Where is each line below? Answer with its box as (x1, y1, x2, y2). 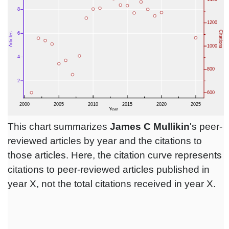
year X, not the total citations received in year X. (8, 178, 216, 190)
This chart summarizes (8, 121, 110, 132)
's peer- (190, 121, 222, 132)
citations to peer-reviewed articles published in (8, 164, 210, 175)
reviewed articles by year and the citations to (8, 135, 202, 147)
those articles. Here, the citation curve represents (8, 150, 222, 161)
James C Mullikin (110, 121, 190, 132)
